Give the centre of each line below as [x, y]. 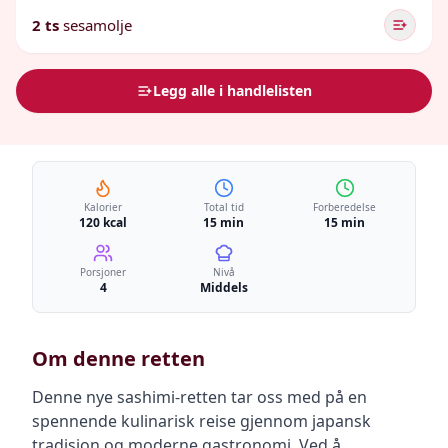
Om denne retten [118, 358]
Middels [223, 287]
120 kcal [103, 222]
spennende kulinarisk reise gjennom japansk [201, 421]
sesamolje [97, 25]
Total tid [223, 207]
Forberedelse [345, 207]
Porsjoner [103, 272]
